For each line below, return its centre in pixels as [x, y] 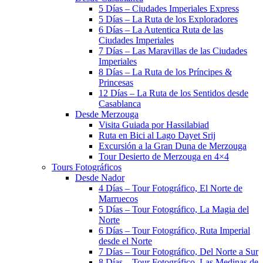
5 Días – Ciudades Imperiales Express [169, 9]
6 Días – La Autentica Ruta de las [161, 30]
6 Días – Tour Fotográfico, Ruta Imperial [174, 230]
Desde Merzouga [107, 114]
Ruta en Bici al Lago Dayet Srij [157, 135]
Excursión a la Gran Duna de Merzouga [173, 146]
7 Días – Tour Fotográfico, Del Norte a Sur [178, 252]
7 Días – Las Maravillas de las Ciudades [173, 51]
